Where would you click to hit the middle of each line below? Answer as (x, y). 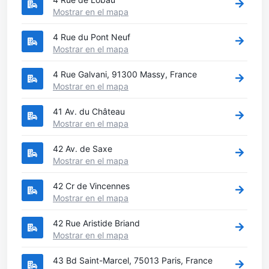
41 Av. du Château (89, 111)
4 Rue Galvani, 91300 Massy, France (125, 74)
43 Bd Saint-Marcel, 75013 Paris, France (133, 260)
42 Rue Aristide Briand (96, 223)
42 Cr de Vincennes (91, 186)
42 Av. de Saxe (83, 148)
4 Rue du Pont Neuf (92, 37)
